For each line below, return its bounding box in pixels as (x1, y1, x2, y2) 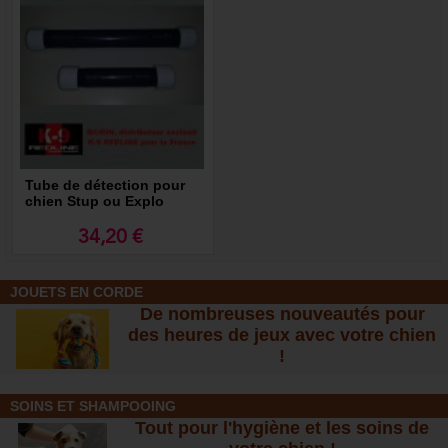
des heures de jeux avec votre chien (128, 325, 437, 346)
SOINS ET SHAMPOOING (10, 398, 176, 415)
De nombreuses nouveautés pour (139, 304, 425, 325)
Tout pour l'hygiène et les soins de (135, 418, 430, 439)
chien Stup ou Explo (25, 192, 165, 209)
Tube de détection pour (25, 176, 186, 193)
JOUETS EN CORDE (10, 284, 143, 301)
